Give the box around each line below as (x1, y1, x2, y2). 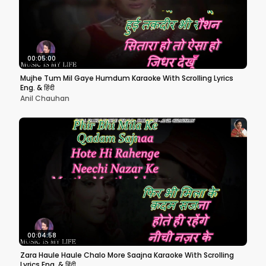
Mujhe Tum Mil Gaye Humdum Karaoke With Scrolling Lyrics (20, 73, 233, 83)
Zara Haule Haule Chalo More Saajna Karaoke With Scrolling (20, 250, 234, 260)
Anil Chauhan (20, 93, 69, 103)
